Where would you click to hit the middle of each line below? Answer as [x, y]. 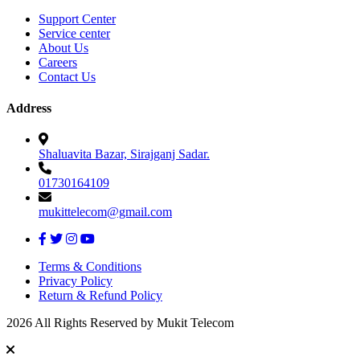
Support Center [77, 18]
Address [29, 108]
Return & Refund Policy [100, 296]
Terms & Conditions [90, 267]
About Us [63, 47]
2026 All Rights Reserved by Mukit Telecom [120, 323]
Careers [58, 62]
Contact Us [67, 76]
